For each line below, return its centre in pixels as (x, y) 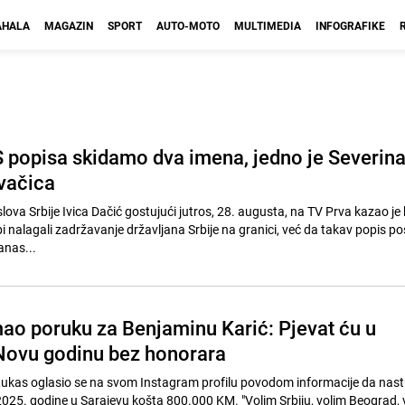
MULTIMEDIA (268, 25)
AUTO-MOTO (188, 25)
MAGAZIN (69, 25)
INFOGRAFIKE (350, 25)
